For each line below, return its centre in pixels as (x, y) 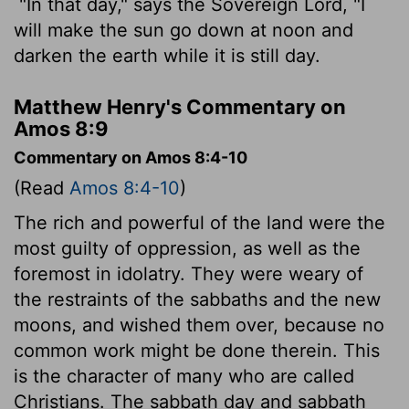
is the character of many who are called (184, 376)
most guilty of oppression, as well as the (187, 248)
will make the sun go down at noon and (184, 30)
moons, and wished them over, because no (199, 325)
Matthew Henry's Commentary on (180, 106)
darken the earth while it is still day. (167, 55)
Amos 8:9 (61, 128)
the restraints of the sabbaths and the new (197, 299)
